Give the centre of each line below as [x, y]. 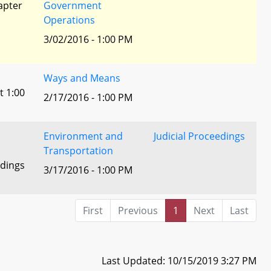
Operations [69, 20]
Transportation [78, 151]
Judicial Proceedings [199, 136]
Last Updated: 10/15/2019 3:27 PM [179, 260]
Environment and [83, 136]
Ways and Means [82, 78]
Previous [138, 211]
